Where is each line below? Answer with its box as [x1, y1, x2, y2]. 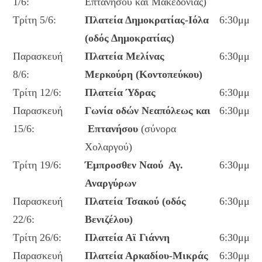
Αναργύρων [85, 177, 137, 189]
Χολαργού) [85, 141, 133, 153]
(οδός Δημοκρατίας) [85, 32, 175, 44]
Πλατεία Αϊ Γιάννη [85, 232, 182, 243]
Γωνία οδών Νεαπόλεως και [85, 105, 211, 116]
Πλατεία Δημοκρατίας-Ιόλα [85, 14, 209, 26]
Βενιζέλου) [85, 213, 136, 225]
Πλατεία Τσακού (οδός [85, 195, 187, 207]
